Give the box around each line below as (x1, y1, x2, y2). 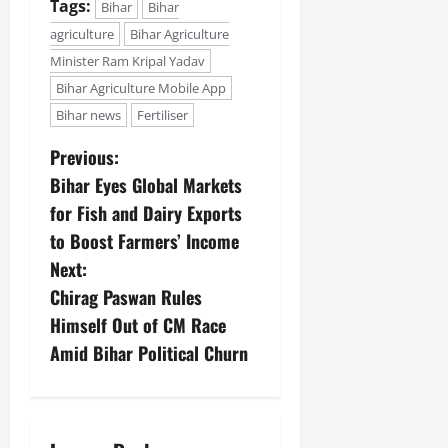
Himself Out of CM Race (50, 311, 226, 338)
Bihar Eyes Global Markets (50, 171, 242, 198)
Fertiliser (137, 105, 188, 124)
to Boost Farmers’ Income (50, 227, 239, 254)
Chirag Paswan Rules (50, 283, 202, 310)
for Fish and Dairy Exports (50, 199, 242, 226)
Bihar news (56, 105, 121, 124)
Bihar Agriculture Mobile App (56, 78, 226, 97)
